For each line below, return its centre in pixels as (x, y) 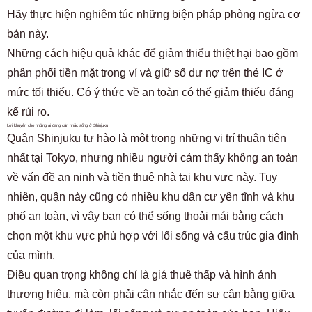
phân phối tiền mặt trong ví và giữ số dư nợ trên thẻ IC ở (145, 72)
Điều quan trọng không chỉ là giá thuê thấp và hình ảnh (142, 274)
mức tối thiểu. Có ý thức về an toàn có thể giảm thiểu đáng (150, 92)
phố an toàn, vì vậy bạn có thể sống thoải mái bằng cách (145, 216)
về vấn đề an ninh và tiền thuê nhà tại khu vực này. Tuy (142, 177)
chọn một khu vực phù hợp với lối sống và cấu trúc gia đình (153, 235)
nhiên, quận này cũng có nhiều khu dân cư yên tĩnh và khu (151, 196)
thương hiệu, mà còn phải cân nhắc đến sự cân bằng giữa (151, 294)
